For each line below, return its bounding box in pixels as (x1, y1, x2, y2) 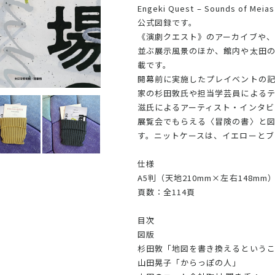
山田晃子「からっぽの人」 (137, 256, 241, 268)
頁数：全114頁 (137, 185, 196, 198)
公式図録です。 (137, 16, 198, 28)
